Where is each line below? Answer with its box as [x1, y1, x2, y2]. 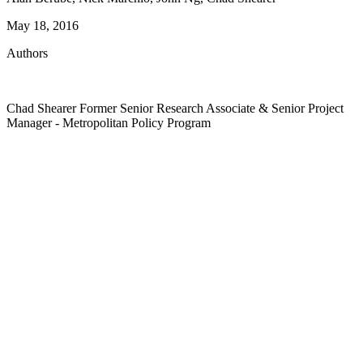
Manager [6, 115, 55, 130]
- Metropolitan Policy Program [55, 115, 211, 130]
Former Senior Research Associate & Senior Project [79, 100, 344, 115]
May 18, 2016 [6, 18, 79, 32]
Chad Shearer [6, 100, 76, 115]
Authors [6, 45, 48, 60]
